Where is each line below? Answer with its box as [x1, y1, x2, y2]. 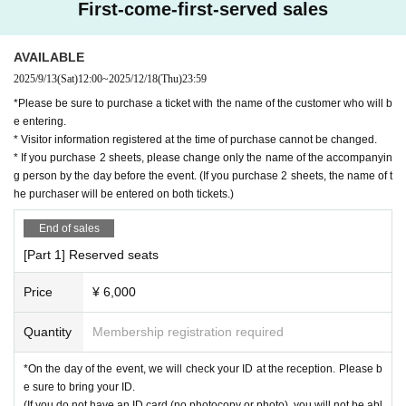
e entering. [14, 114, 66, 128]
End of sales [38, 221, 100, 235]
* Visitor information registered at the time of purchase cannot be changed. [14, 132, 377, 146]
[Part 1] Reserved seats [24, 246, 159, 262]
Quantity [24, 324, 72, 339]
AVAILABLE [14, 49, 84, 64]
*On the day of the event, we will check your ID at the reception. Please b [24, 362, 382, 375]
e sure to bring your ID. [24, 380, 135, 393]
